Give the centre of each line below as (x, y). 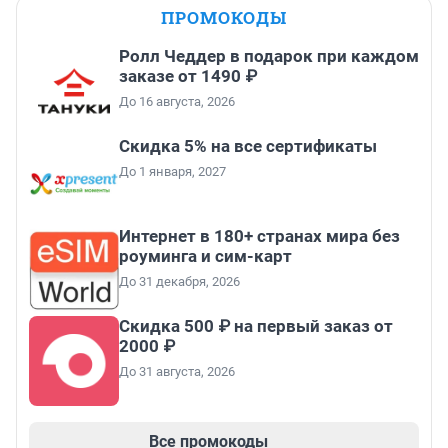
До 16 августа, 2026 (177, 102)
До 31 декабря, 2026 (179, 282)
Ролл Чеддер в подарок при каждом (269, 56)
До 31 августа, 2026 (177, 372)
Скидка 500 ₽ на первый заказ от (256, 326)
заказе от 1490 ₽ (188, 76)
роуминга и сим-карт (205, 256)
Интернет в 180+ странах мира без (259, 236)
